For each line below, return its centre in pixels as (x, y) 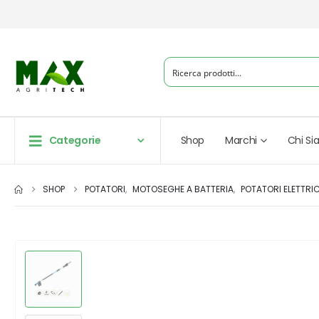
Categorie (75, 140)
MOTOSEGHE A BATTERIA (183, 189)
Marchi (241, 141)
